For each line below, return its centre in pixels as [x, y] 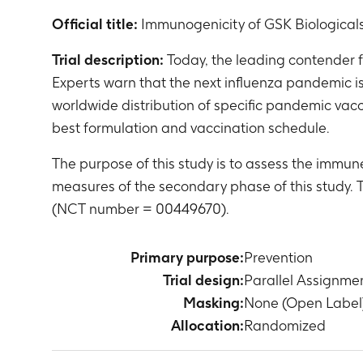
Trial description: [108, 60]
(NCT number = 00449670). [141, 209]
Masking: [214, 303]
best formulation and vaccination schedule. [191, 128]
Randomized [285, 325]
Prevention [278, 257]
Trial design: [203, 280]
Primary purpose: [187, 257]
